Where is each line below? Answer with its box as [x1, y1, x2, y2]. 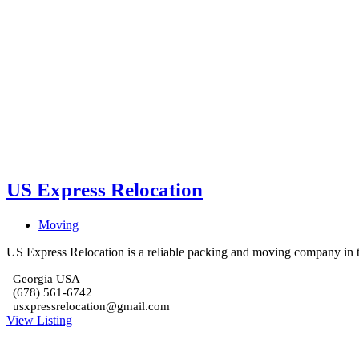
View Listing [6, 313, 72, 327]
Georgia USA [13, 272, 80, 285]
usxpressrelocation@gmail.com [13, 299, 170, 313]
